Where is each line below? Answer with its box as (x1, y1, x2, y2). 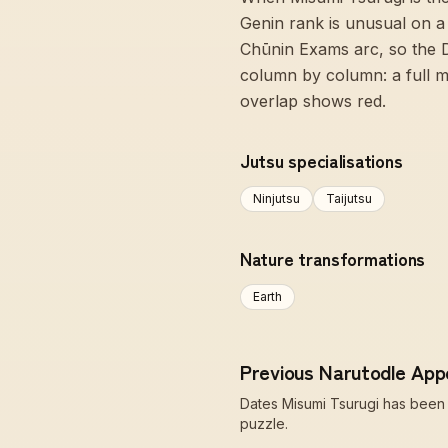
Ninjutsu (253, 191, 300, 206)
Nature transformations (240, 245, 426, 271)
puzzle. (240, 415, 288, 432)
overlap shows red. (240, 91, 386, 111)
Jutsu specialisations (240, 147, 403, 173)
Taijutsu (326, 191, 372, 206)
